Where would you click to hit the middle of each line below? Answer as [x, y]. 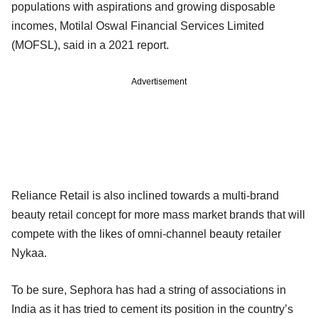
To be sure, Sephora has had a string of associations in [149, 290]
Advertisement [159, 81]
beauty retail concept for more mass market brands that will [158, 214]
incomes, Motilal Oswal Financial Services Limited [138, 26]
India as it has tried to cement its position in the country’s [152, 309]
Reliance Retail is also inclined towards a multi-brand [145, 195]
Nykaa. [29, 253]
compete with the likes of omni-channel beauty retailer [146, 234]
